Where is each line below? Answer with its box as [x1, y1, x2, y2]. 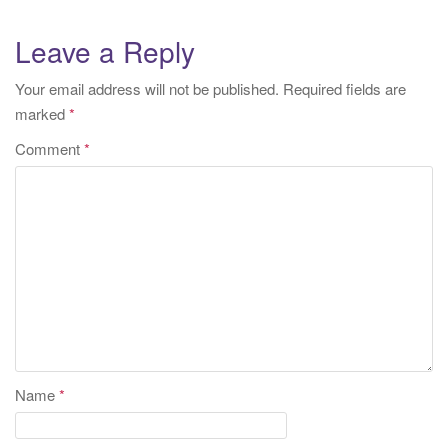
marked [15, 103, 69, 125]
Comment [15, 138, 84, 160]
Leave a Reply [15, 31, 195, 72]
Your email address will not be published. [15, 78, 279, 100]
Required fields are [283, 78, 406, 100]
